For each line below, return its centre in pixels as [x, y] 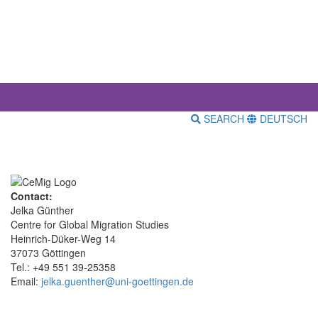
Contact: [32, 196]
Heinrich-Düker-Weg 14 [63, 238]
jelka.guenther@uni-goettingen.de [117, 281]
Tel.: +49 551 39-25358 [63, 267]
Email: [26, 281]
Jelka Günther [42, 210]
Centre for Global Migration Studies [90, 224]
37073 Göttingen [48, 252]
